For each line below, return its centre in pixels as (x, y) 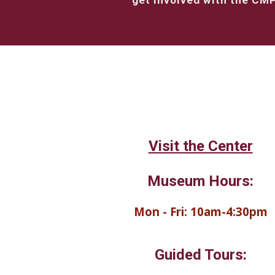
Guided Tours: (200, 255)
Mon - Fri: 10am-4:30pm (200, 211)
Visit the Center (200, 146)
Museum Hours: (201, 181)
